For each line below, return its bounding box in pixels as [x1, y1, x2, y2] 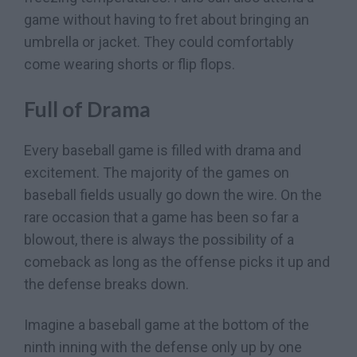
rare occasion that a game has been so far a [24, 208, 299, 226]
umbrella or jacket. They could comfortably [24, 33, 294, 51]
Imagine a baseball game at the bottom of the [24, 316, 309, 333]
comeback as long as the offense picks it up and [24, 253, 330, 270]
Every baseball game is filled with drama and [24, 141, 301, 159]
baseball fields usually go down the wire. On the [24, 186, 322, 203]
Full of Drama [24, 96, 151, 122]
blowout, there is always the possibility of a [24, 230, 294, 248]
